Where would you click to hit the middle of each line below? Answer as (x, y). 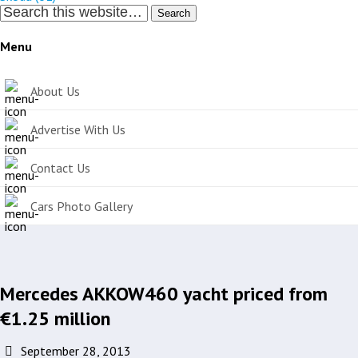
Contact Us (60, 167)
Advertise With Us (78, 129)
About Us (55, 91)
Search (174, 14)
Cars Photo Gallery (82, 206)
